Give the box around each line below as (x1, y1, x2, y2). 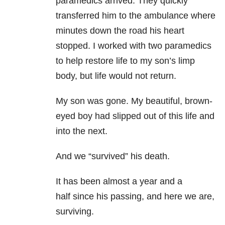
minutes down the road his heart (56, 25, 184, 36)
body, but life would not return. (56, 70, 176, 81)
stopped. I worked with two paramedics (56, 40, 211, 51)
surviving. (56, 206, 94, 216)
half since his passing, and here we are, (56, 191, 214, 201)
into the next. (56, 126, 107, 136)
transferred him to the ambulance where (56, 10, 215, 21)
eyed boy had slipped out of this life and (56, 110, 214, 121)
